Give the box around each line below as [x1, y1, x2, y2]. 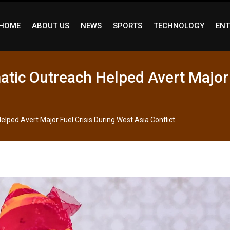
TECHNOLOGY [153, 21, 204, 30]
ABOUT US [31, 21, 69, 30]
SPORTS [112, 21, 142, 30]
